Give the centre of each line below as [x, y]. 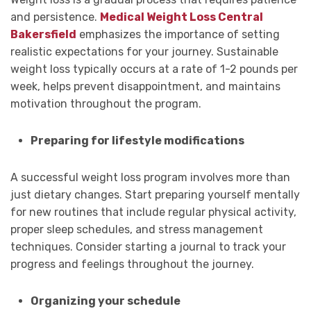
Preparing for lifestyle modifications [137, 141]
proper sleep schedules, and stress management [137, 230]
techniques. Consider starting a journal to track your [148, 247]
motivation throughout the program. [106, 104]
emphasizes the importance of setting [178, 35]
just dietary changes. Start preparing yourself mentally [155, 195]
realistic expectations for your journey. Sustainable [144, 52]
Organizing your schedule [105, 301]
